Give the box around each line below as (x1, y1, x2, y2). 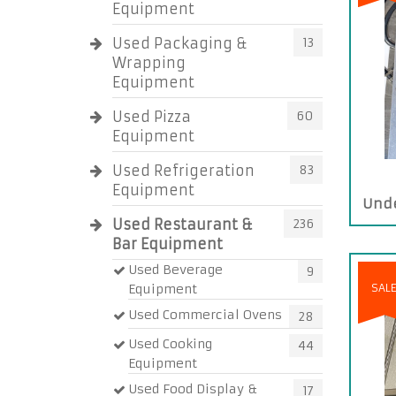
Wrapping (112, 54, 186, 72)
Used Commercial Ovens (128, 307, 282, 323)
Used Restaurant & (112, 216, 253, 233)
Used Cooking (128, 336, 212, 352)
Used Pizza (112, 108, 191, 126)
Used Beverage (128, 262, 223, 278)
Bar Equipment (112, 235, 223, 253)
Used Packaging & (112, 34, 247, 52)
